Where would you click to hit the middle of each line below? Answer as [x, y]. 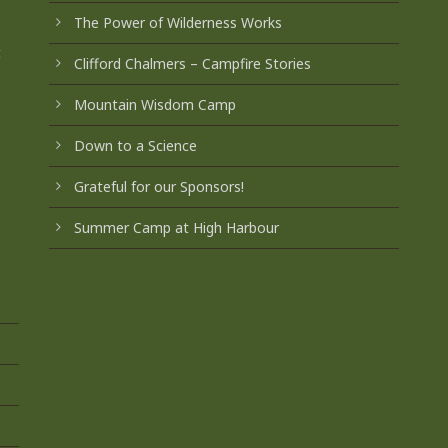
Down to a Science [135, 145]
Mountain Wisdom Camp [154, 104]
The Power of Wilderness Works [177, 22]
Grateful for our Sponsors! [158, 186]
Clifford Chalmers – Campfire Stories [192, 63]
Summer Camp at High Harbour [176, 227]
